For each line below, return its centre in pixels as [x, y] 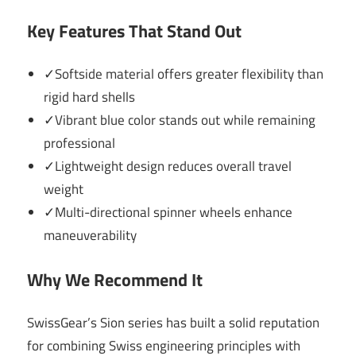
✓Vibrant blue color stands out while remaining [180, 120]
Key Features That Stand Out [134, 31]
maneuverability [91, 236]
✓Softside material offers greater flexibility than [184, 74]
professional [80, 143]
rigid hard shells [90, 97]
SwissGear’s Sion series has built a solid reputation [173, 323]
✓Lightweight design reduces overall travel [168, 166]
